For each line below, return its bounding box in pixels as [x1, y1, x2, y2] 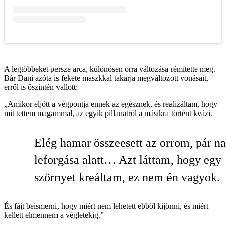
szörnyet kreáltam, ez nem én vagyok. [34, 171, 220, 184]
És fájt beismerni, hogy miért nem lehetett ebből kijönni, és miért [4, 202, 208, 211]
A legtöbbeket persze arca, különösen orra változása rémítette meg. [4, 65, 215, 74]
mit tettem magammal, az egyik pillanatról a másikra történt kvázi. [4, 109, 212, 118]
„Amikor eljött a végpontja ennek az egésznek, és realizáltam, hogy [4, 100, 217, 109]
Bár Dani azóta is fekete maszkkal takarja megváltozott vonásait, [4, 74, 208, 83]
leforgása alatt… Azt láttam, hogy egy [34, 153, 221, 167]
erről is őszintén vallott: [4, 83, 78, 92]
